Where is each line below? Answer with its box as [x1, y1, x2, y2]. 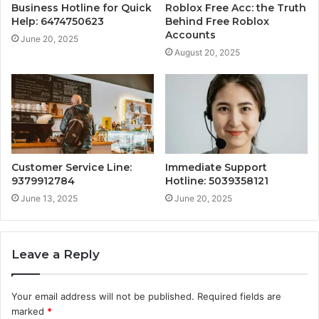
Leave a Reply [11, 247, 100, 262]
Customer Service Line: [11, 161, 132, 174]
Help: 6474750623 [11, 14, 104, 28]
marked [11, 305, 47, 318]
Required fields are [197, 291, 281, 303]
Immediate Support [165, 161, 267, 174]
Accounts [165, 28, 216, 41]
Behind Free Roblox [165, 14, 269, 28]
